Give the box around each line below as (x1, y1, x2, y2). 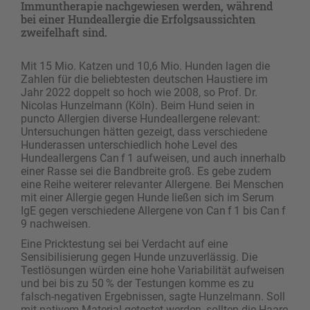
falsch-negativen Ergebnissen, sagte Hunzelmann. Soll (21, 290, 285, 304)
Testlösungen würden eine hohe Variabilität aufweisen (21, 264, 284, 277)
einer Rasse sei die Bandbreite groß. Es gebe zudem (21, 165, 271, 179)
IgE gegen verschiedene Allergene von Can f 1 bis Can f (21, 204, 288, 218)
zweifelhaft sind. (21, 25, 107, 40)
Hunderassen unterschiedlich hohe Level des (21, 138, 237, 152)
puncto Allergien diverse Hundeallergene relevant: (21, 112, 260, 126)
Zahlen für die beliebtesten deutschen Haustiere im (21, 73, 268, 86)
